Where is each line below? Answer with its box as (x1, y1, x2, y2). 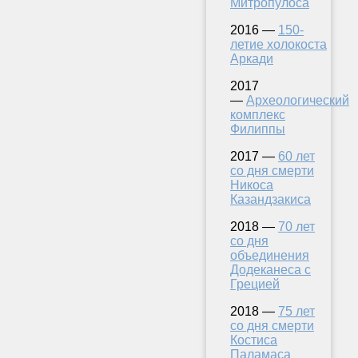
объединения (230, 248, 309, 262)
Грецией (230, 276, 280, 291)
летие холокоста (230, 37, 327, 51)
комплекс (230, 107, 285, 121)
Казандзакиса (230, 192, 311, 206)
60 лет (278, 149, 315, 163)
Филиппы (230, 121, 285, 136)
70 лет (278, 219, 315, 233)
